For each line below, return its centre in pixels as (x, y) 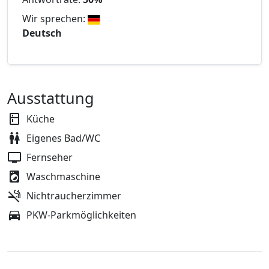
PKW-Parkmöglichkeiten (81, 215)
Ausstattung (51, 98)
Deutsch (42, 33)
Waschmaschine (63, 177)
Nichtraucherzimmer (74, 196)
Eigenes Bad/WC (63, 138)
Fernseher (50, 158)
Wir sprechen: (55, 19)
